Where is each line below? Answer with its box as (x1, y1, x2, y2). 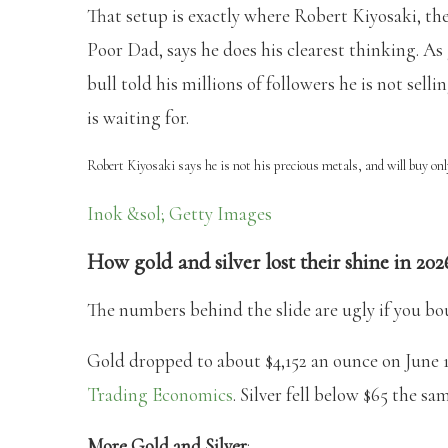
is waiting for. (87, 105, 189, 129)
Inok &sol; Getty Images (87, 201, 272, 225)
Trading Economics (87, 382, 233, 406)
